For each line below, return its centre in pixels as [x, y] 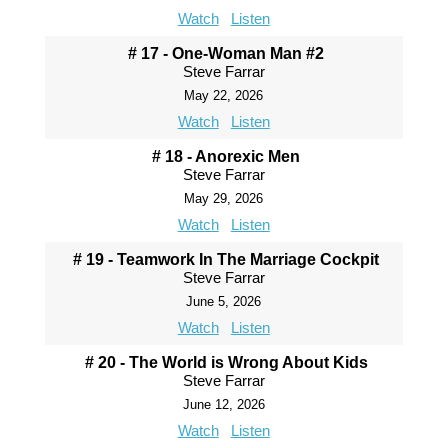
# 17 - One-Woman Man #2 [226, 53]
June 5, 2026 [224, 301]
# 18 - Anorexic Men [226, 156]
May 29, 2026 [224, 198]
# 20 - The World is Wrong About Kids [226, 362]
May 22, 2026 [224, 95]
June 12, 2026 [223, 404]
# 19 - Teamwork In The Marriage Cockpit [226, 259]
